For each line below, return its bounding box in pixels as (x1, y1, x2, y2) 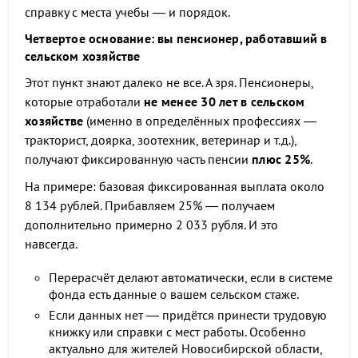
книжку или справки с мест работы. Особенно (49, 324, 306, 340)
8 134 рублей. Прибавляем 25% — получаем (25, 197, 275, 213)
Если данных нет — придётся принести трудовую (49, 307, 327, 323)
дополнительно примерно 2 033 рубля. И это (25, 217, 278, 233)
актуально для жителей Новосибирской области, (49, 340, 322, 356)
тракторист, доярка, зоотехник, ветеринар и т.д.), (25, 132, 296, 148)
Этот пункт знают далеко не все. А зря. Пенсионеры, (25, 74, 313, 90)
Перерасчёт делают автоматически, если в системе (49, 269, 332, 285)
